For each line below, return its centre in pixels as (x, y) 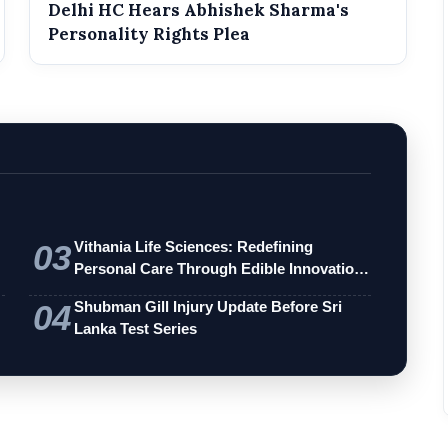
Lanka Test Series (136, 329)
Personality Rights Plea (149, 34)
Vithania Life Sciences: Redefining (194, 247)
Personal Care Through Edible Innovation (219, 269)
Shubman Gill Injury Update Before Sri (208, 307)
